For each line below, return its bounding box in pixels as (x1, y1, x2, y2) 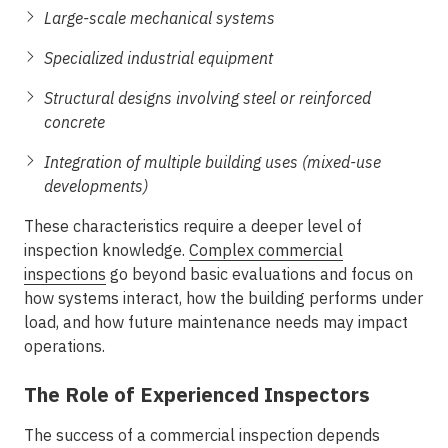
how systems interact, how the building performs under (24, 288, 423, 308)
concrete (44, 112, 105, 132)
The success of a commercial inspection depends (24, 425, 380, 445)
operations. (24, 336, 105, 356)
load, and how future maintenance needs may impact (24, 312, 408, 332)
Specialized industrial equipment (44, 48, 273, 68)
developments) (44, 176, 148, 196)
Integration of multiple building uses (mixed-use (44, 152, 381, 172)
